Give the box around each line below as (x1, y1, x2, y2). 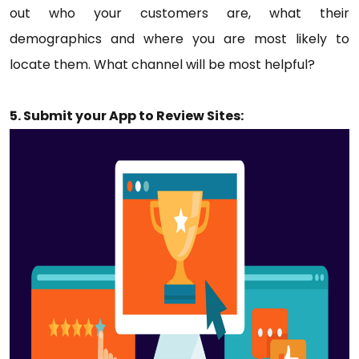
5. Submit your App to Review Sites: (10, 107, 244, 125)
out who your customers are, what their (10, 4, 349, 22)
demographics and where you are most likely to (10, 30, 349, 48)
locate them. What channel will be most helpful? (10, 55, 315, 74)
